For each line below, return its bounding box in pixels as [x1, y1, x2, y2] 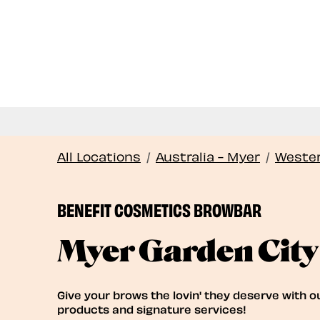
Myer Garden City [57, 234, 318, 269]
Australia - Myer [156, 146, 260, 164]
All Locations [57, 146, 141, 164]
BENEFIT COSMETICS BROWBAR [57, 194, 261, 221]
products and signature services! [57, 300, 246, 316]
